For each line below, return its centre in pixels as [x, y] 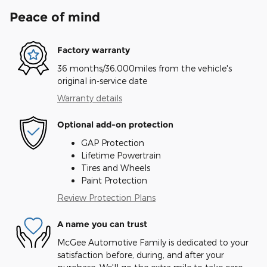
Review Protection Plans [106, 197]
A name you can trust [102, 224]
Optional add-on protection [115, 125]
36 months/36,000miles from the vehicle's [145, 68]
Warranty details [90, 98]
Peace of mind [55, 17]
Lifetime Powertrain [121, 155]
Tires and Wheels [116, 167]
